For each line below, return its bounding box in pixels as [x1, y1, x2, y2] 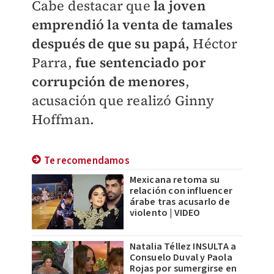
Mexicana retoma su [129, 172, 220, 187]
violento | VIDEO [129, 206, 201, 220]
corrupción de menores [31, 72, 185, 91]
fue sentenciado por [72, 53, 206, 72]
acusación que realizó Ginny [31, 91, 214, 109]
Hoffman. [31, 109, 98, 128]
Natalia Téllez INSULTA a [129, 239, 237, 253]
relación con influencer [129, 183, 233, 198]
